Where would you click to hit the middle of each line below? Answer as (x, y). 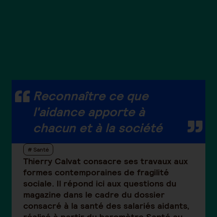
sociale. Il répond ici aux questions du (100, 183)
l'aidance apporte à (89, 111)
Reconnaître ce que (91, 95)
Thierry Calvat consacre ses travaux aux (106, 161)
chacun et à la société (98, 127)
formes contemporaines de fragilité (96, 172)
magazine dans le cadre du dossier (94, 194)
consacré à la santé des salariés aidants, (106, 205)
